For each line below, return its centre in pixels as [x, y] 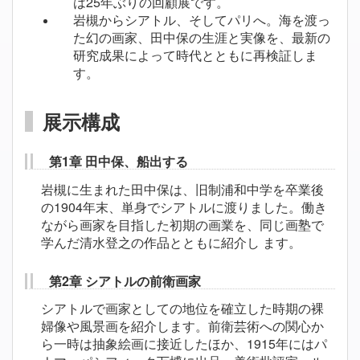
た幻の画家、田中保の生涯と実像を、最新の [202, 38]
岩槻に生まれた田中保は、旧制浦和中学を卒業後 [182, 189]
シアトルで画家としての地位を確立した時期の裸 [182, 309]
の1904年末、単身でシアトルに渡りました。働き [184, 207]
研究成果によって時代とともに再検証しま [195, 55]
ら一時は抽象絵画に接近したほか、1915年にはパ [184, 344]
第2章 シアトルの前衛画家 [125, 280]
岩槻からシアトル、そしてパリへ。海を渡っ [202, 20]
